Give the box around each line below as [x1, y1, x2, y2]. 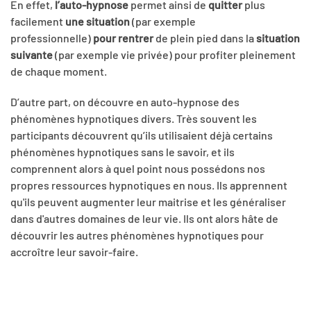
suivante [10, 48, 53, 62]
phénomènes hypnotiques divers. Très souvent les [10, 112, 257, 126]
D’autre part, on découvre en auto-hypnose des [10, 95, 239, 109]
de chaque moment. [10, 65, 107, 78]
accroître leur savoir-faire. [10, 245, 138, 259]
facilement [10, 15, 63, 28]
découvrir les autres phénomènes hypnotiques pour [10, 228, 264, 242]
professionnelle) [10, 31, 93, 45]
